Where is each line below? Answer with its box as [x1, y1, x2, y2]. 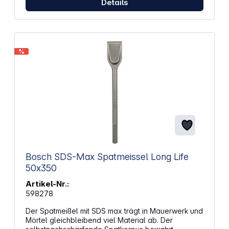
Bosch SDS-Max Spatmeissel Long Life [25, 151, 151, 162]
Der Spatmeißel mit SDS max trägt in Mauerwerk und [25, 206, 203, 215]
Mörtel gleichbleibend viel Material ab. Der [25, 215, 173, 224]
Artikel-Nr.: [25, 178, 69, 189]
